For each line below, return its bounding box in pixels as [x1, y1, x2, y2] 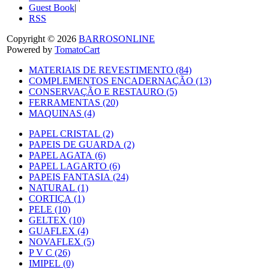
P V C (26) [29, 247, 70, 258]
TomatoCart [55, 44, 100, 55]
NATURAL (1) [29, 182, 88, 193]
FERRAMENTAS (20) [29, 97, 118, 107]
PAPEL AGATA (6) [29, 150, 106, 160]
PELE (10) [29, 204, 70, 214]
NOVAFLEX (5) [29, 236, 94, 247]
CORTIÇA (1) [29, 193, 85, 204]
